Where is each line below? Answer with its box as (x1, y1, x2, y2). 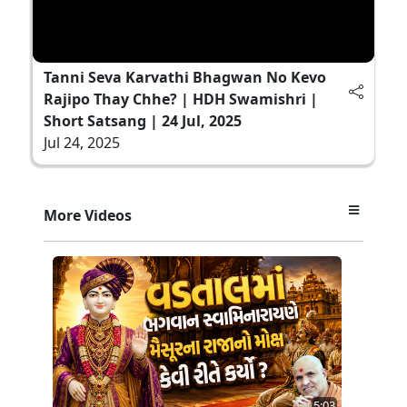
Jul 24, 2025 (44, 132, 120, 153)
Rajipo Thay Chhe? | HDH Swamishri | (44, 88, 318, 109)
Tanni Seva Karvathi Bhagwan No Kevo (44, 66, 326, 87)
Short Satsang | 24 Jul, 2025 (44, 110, 242, 131)
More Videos (44, 204, 132, 225)
